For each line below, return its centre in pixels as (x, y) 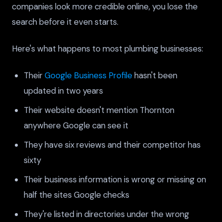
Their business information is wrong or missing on (115, 179)
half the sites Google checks (77, 194)
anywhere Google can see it (76, 125)
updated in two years (63, 90)
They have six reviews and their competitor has (112, 144)
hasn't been (155, 75)
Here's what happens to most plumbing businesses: (108, 48)
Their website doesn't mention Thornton (99, 110)
